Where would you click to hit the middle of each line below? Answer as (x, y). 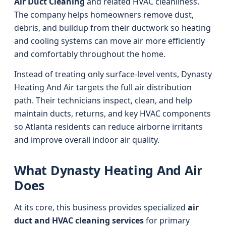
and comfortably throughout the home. (90, 54)
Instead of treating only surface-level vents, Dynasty (113, 74)
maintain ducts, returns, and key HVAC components (112, 114)
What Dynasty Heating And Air (108, 170)
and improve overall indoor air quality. (87, 140)
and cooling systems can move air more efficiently (109, 41)
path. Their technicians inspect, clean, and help (103, 100)
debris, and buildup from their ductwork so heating (112, 28)
